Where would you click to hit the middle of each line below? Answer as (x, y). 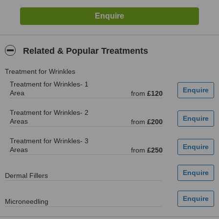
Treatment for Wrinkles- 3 (49, 141)
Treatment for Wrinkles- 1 (49, 84)
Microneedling (27, 201)
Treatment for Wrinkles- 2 (49, 112)
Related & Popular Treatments (84, 51)
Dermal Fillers (26, 175)
